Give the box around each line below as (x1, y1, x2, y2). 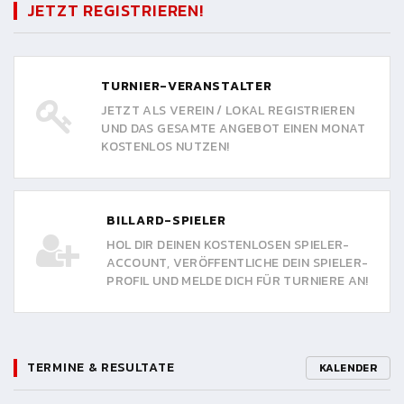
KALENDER (318, 359, 377, 376)
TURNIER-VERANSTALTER (101, 76, 272, 96)
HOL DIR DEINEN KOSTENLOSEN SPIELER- (106, 234, 350, 254)
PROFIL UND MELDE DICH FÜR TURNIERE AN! (106, 271, 369, 290)
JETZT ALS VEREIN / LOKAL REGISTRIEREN (101, 100, 355, 120)
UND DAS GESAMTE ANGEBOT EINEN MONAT (101, 118, 366, 138)
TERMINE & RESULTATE (27, 357, 175, 377)
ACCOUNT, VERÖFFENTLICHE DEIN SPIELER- (106, 252, 369, 272)
